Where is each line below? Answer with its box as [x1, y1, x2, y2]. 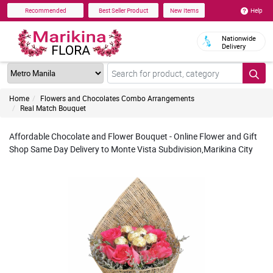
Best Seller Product [99, 6, 148, 15]
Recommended [24, 6, 66, 15]
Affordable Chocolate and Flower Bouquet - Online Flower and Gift [9, 130, 257, 142]
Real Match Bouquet [20, 103, 86, 113]
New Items [169, 6, 199, 15]
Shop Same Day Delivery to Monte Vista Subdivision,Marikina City [9, 143, 253, 155]
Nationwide [222, 34, 256, 43]
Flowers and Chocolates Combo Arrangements [40, 93, 194, 103]
